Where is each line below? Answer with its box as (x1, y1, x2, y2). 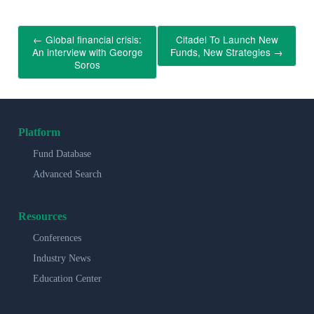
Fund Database (33, 148, 91, 159)
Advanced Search (33, 168, 102, 179)
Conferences (33, 232, 81, 243)
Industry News (33, 252, 90, 264)
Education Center (33, 273, 102, 284)
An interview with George (32, 45, 143, 60)
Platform (18, 125, 60, 138)
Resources (18, 210, 67, 222)
